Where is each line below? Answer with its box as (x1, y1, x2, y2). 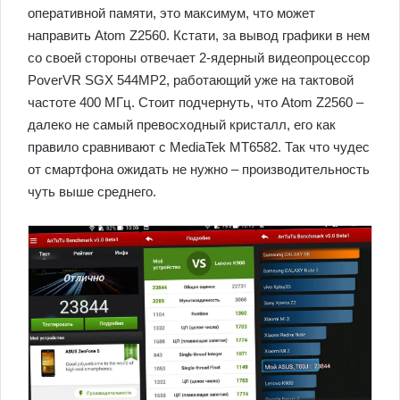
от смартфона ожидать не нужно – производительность (28, 161, 370, 177)
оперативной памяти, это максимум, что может (28, 4, 315, 21)
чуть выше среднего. (28, 183, 156, 199)
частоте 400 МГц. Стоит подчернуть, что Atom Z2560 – (28, 94, 363, 110)
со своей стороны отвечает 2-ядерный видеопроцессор (28, 49, 370, 65)
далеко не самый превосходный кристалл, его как (28, 116, 336, 132)
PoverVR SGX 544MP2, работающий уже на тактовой (28, 71, 354, 87)
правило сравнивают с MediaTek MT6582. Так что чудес (28, 138, 370, 154)
